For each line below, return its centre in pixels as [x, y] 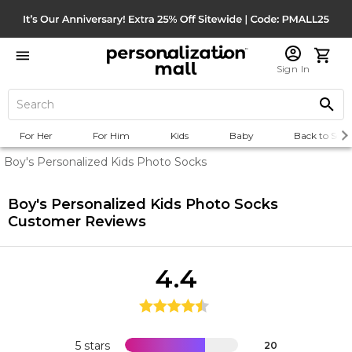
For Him [112, 136]
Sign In [293, 69]
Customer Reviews [77, 222]
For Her [36, 136]
